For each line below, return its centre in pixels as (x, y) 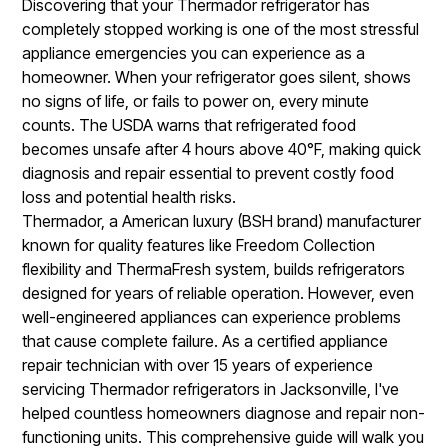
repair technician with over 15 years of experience (198, 364)
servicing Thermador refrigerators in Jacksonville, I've (211, 388)
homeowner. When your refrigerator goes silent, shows (217, 76)
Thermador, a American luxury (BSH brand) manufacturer (222, 220)
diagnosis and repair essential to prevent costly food (208, 172)
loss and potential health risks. (129, 196)
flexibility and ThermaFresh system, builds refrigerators (214, 268)
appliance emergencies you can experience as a (194, 52)
